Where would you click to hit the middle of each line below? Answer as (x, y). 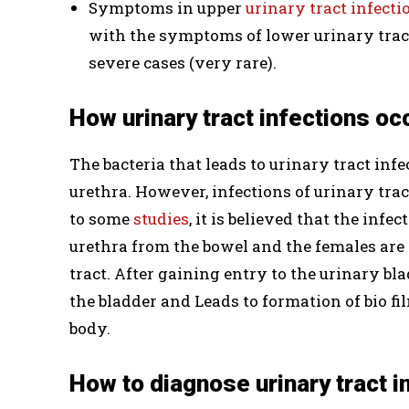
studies (161, 219)
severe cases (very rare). (183, 63)
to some (101, 219)
